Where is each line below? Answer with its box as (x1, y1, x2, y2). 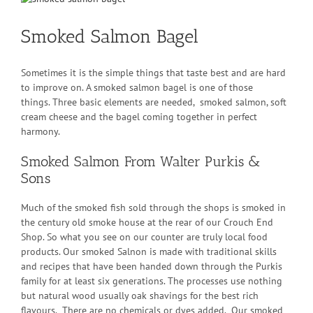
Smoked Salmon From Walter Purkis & (21, 153, 260, 170)
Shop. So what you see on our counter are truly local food (21, 231, 268, 244)
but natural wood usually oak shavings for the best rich (21, 289, 259, 303)
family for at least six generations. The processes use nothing (21, 275, 282, 288)
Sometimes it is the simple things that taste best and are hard (21, 66, 286, 80)
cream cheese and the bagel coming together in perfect (21, 110, 257, 124)
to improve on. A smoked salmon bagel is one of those (21, 81, 253, 94)
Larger (20, 6, 48, 19)
